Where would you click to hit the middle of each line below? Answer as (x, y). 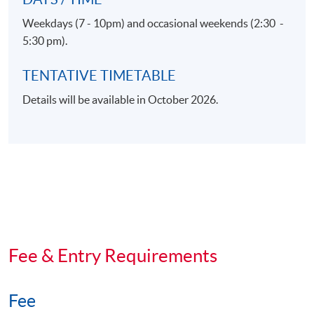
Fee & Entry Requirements (113, 255)
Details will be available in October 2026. (121, 99)
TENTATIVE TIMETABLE (100, 75)
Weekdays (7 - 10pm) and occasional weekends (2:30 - (153, 23)
